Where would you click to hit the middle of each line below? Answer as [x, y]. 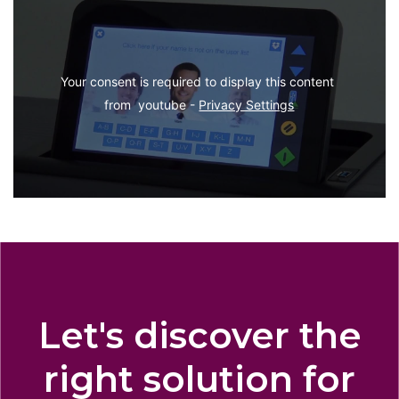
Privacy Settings [247, 104]
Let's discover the [199, 336]
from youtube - [152, 104]
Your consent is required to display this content [198, 81]
